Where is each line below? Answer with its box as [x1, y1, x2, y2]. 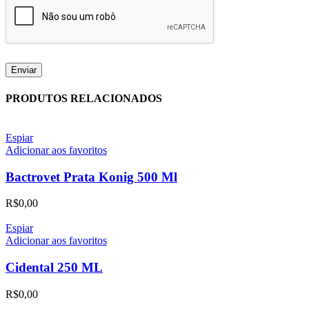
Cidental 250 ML [6, 260, 103, 275]
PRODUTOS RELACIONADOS [6, 92, 162, 104]
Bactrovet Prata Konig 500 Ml [6, 169, 177, 184]
